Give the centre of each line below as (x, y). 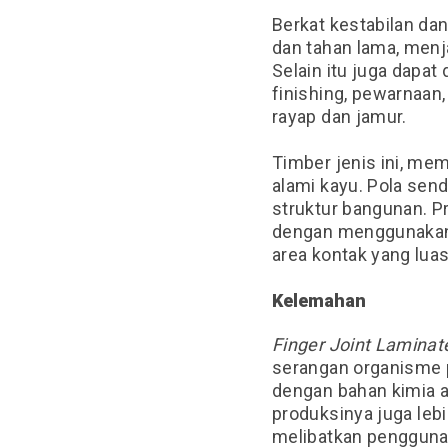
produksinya (322, 413)
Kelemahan (321, 300)
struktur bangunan (348, 208)
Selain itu (312, 70)
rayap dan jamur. (339, 116)
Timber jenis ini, (340, 162)
